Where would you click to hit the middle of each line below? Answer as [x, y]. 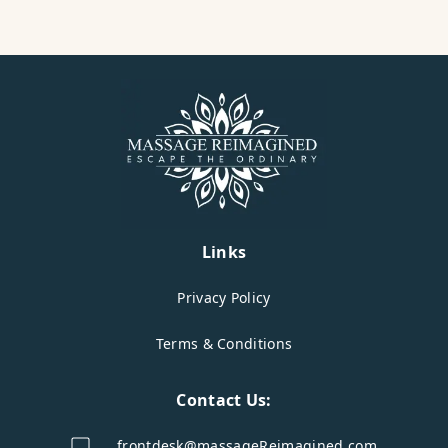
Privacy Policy [224, 298]
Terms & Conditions [224, 344]
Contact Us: [224, 400]
